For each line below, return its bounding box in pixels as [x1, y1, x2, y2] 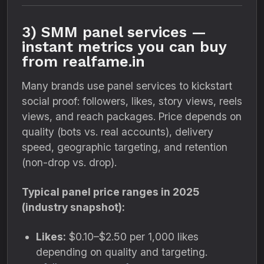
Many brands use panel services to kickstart [22, 80, 232, 92]
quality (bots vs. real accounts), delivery [22, 126, 213, 138]
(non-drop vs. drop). [22, 156, 117, 169]
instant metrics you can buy [22, 38, 226, 55]
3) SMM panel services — [22, 24, 206, 41]
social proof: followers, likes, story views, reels [22, 95, 242, 107]
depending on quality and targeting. [36, 246, 207, 258]
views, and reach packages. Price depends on [22, 110, 242, 123]
